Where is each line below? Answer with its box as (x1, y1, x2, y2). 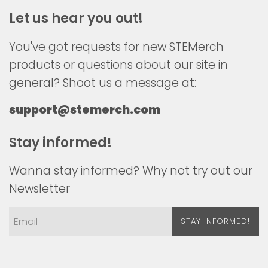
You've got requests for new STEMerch (9, 38, 224, 55)
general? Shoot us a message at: (9, 74, 196, 91)
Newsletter (9, 181, 70, 197)
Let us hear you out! (9, 9, 143, 28)
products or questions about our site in (9, 56, 228, 73)
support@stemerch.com (9, 101, 160, 118)
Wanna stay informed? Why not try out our (9, 163, 252, 179)
